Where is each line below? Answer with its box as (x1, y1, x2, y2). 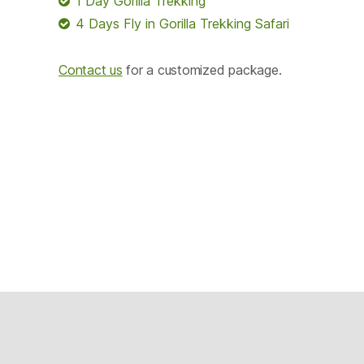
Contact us (58, 61, 123, 78)
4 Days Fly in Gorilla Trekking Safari (76, 15, 289, 32)
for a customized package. (122, 61, 282, 78)
